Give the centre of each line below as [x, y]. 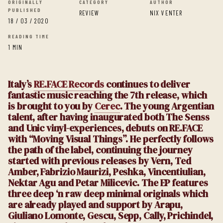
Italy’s [21, 84]
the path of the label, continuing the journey [100, 150]
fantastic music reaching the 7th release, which [108, 95]
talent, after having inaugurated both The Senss [109, 117]
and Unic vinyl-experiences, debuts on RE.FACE [105, 128]
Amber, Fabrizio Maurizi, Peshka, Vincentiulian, [107, 172]
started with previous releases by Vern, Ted [100, 161]
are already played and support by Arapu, [96, 205]
